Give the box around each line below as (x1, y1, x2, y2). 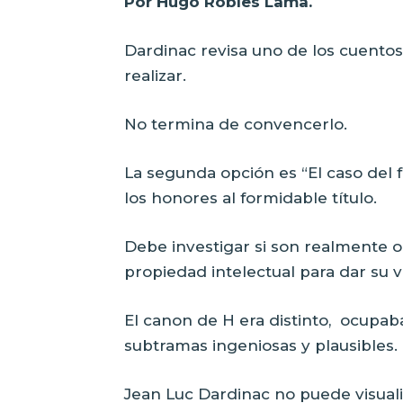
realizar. (124, 66, 186, 85)
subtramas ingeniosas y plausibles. (124, 336, 398, 354)
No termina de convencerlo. (124, 114, 347, 133)
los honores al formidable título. (124, 188, 377, 207)
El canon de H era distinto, (124, 310, 331, 329)
